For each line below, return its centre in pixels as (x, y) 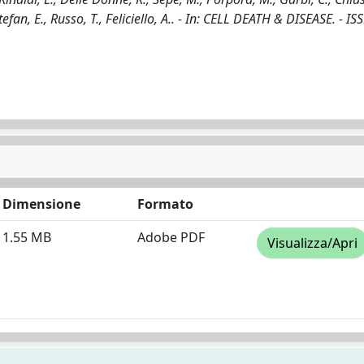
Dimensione (41, 204)
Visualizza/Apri (312, 243)
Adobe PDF (171, 237)
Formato (165, 204)
